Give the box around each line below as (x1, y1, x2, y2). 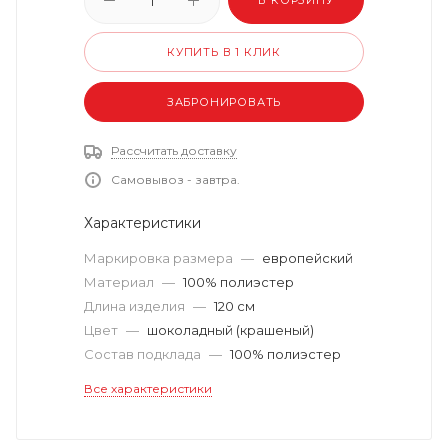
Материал (84, 274, 157, 290)
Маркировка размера (84, 250, 236, 266)
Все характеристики (84, 381, 212, 396)
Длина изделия (84, 298, 188, 314)
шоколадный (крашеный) (147, 322, 314, 338)
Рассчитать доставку (111, 143, 237, 158)
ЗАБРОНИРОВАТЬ (166, 95, 282, 109)
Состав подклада (84, 346, 204, 362)
